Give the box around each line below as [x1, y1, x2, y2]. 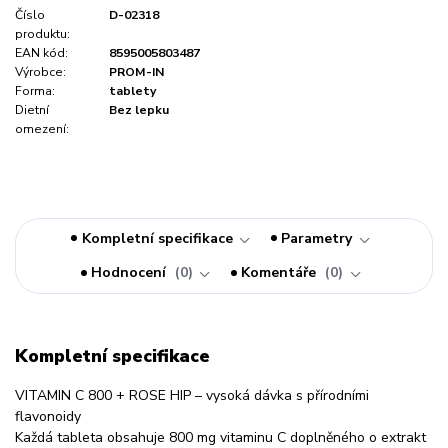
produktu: [15, 25, 70, 42]
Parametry [281, 228, 353, 248]
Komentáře [241, 263, 321, 283]
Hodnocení [91, 263, 171, 283]
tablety [109, 82, 156, 99]
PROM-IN [109, 63, 164, 80]
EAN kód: [15, 44, 68, 61]
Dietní [15, 101, 49, 118]
